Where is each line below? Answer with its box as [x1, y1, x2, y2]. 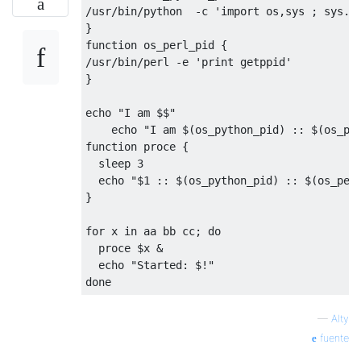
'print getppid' [195, 56, 292, 68]
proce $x [85, 242, 156, 255]
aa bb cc [137, 225, 195, 238]
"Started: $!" [131, 259, 214, 272]
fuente [317, 332, 349, 344]
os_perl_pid [137, 39, 221, 52]
